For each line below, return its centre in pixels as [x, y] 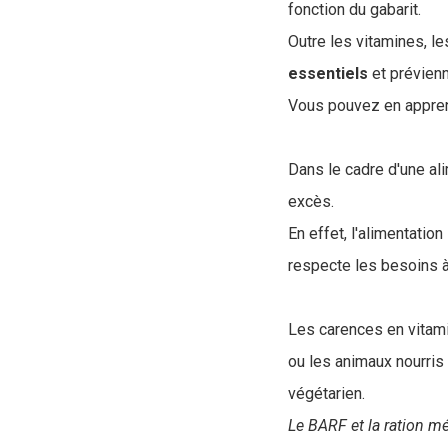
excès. [311, 202]
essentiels [328, 74]
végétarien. [326, 394]
